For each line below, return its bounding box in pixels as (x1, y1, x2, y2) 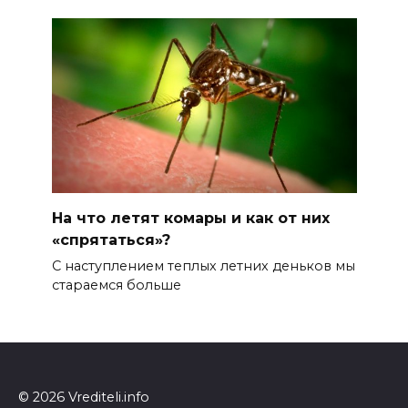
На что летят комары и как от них (51, 209, 330, 227)
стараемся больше (51, 277, 181, 294)
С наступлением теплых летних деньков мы (51, 258, 355, 275)
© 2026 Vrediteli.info (18, 388, 149, 405)
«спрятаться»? (51, 230, 170, 249)
